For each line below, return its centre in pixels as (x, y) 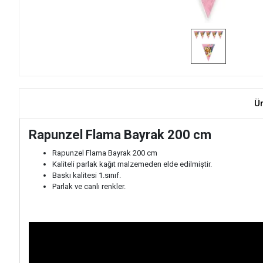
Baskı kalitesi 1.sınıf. (87, 175)
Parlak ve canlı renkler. (89, 186)
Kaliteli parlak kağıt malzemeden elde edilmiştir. (132, 164)
